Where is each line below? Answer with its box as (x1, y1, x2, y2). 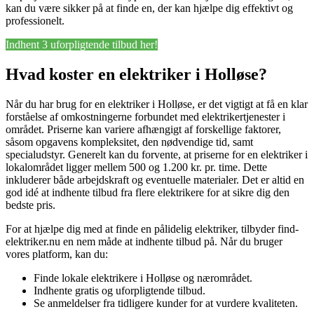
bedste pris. (6, 199, 55, 212)
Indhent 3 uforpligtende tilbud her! (6, 39, 158, 51)
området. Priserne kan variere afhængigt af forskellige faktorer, (6, 123, 281, 136)
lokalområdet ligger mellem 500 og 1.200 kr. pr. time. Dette (6, 161, 267, 174)
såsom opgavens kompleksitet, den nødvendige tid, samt (6, 136, 253, 149)
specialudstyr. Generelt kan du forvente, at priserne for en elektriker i (6, 149, 308, 161)
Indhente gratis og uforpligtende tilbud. (34, 285, 205, 297)
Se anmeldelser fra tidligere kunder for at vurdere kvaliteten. (34, 297, 298, 310)
